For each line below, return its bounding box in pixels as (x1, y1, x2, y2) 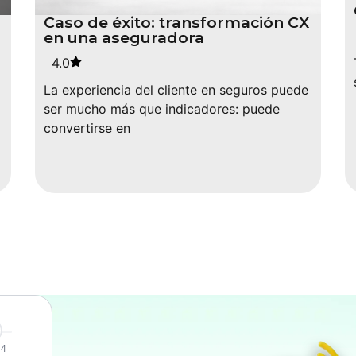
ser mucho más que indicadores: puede (44, 100, 280, 117)
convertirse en (44, 119, 130, 136)
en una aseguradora (44, 27, 204, 47)
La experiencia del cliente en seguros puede (44, 81, 308, 98)
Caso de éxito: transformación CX (44, 12, 309, 32)
